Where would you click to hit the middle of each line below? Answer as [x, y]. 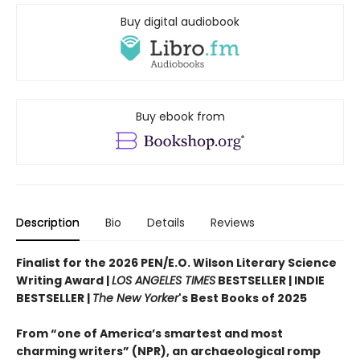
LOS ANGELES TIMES [164, 280]
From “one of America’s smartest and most [149, 333]
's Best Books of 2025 [243, 298]
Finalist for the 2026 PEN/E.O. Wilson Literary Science [176, 262]
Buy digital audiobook [180, 21]
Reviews [233, 222]
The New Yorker [135, 298]
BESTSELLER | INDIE [270, 280]
